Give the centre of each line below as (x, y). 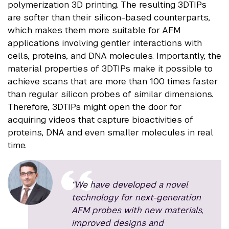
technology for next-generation (136, 197)
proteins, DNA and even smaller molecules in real (110, 132)
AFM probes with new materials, (137, 210)
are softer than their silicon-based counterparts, (109, 17)
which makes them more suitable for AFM (94, 30)
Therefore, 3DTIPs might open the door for (95, 107)
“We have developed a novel (129, 184)
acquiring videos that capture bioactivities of (100, 119)
